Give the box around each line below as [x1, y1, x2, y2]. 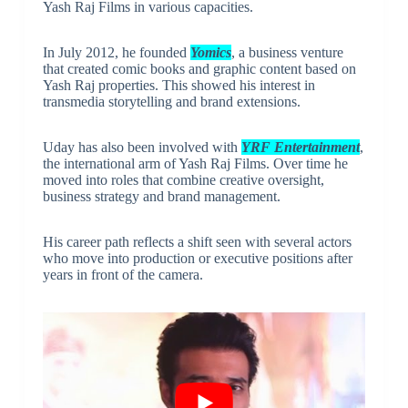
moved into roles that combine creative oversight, [42, 171, 324, 188]
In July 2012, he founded [42, 44, 190, 60]
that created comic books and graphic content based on [42, 60, 356, 76]
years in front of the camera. [42, 266, 203, 282]
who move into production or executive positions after [42, 250, 352, 266]
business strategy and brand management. [42, 188, 280, 204]
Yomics [189, 44, 231, 60]
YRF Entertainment [240, 138, 360, 155]
